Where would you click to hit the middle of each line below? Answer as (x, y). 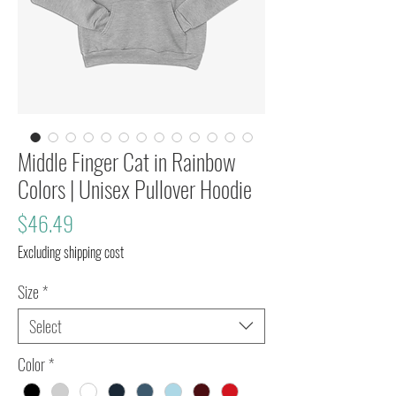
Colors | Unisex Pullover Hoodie (135, 188)
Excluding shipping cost (71, 251)
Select (46, 326)
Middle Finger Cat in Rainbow (127, 161)
